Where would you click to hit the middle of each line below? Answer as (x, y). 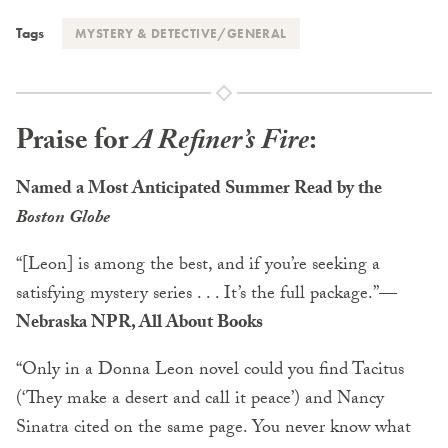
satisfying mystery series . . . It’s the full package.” (197, 295)
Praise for (75, 143)
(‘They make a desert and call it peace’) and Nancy (200, 400)
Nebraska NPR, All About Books (139, 324)
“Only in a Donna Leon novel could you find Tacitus (210, 371)
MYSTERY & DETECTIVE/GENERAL (181, 33)
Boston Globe (63, 219)
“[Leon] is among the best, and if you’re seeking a (198, 266)
